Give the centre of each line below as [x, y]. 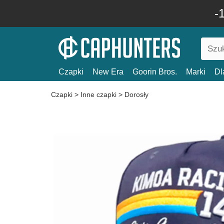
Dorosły [136, 94]
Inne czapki [98, 94]
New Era [108, 72]
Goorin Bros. [155, 72]
